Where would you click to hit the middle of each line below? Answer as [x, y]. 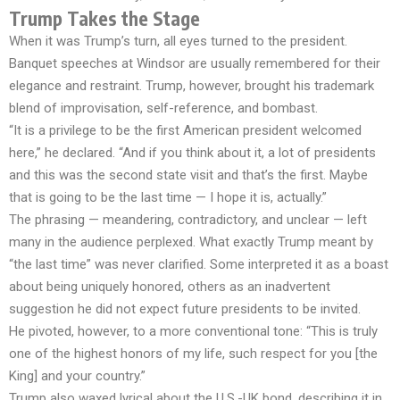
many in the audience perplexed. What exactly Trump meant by [191, 242]
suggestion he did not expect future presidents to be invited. [185, 309]
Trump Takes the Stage [104, 18]
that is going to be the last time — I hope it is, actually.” [168, 197]
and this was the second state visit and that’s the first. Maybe [188, 175]
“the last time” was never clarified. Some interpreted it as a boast [199, 264]
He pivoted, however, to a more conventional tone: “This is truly [193, 331]
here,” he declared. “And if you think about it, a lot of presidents [192, 153]
